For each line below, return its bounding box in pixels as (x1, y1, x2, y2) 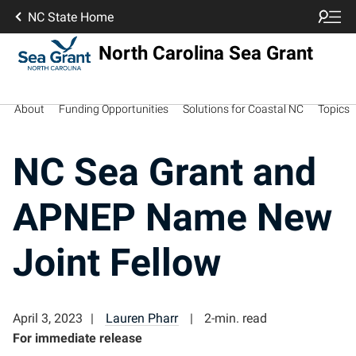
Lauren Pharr (106, 310, 178, 326)
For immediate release (13, 330, 142, 346)
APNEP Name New (13, 195, 332, 240)
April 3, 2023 (13, 310, 83, 326)
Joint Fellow (13, 240, 221, 285)
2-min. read (204, 310, 267, 326)
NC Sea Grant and (13, 149, 316, 195)
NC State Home (28, 9, 114, 25)
